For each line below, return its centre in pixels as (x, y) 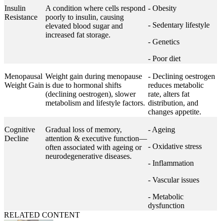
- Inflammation (171, 163)
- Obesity (162, 8)
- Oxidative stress (175, 146)
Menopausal (23, 76)
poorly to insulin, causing (85, 17)
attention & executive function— (96, 138)
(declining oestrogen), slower (91, 94)
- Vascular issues (174, 180)
